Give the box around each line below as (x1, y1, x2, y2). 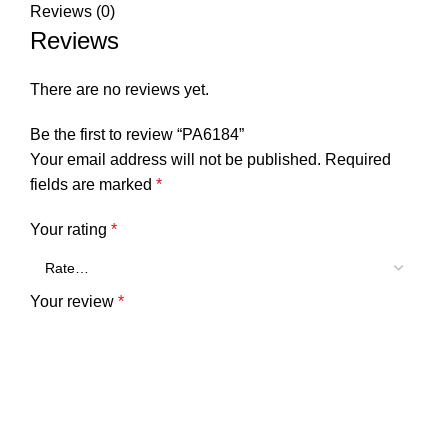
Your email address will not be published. (30, 151, 321, 168)
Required (325, 151, 391, 168)
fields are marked (30, 176, 156, 193)
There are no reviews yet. (30, 81, 209, 98)
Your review (30, 293, 118, 310)
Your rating (30, 221, 111, 238)
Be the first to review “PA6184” (30, 126, 244, 143)
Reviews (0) (30, 3, 115, 20)
